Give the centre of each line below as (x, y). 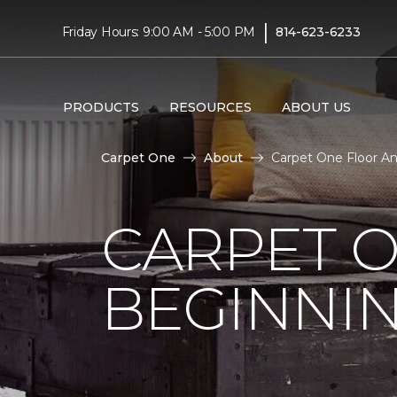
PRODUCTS (101, 107)
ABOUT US (316, 107)
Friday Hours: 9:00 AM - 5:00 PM (159, 31)
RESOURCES (210, 107)
